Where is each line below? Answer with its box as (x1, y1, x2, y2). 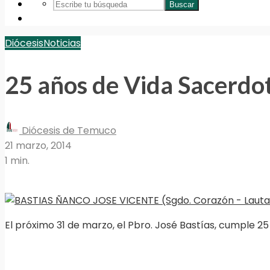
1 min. (5, 154, 30, 168)
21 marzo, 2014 (5, 139, 72, 153)
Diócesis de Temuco (19, 124, 116, 138)
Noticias (43, 36, 81, 50)
